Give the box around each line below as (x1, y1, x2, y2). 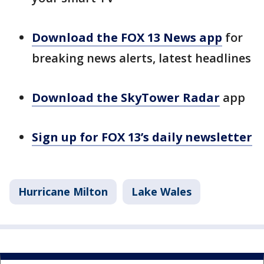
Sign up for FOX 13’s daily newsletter (32, 128, 252, 145)
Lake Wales (131, 184, 192, 199)
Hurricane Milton (18, 184, 108, 199)
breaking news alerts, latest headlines (32, 49, 251, 66)
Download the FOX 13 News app (32, 29, 222, 45)
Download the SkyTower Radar (32, 89, 220, 105)
